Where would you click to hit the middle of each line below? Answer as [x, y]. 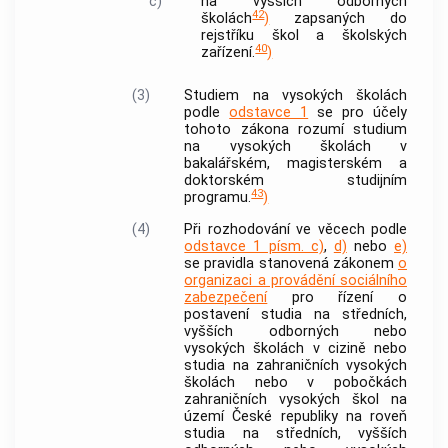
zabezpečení [226, 298]
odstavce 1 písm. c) [254, 247]
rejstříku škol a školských [304, 36]
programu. [218, 197]
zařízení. [228, 53]
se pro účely [358, 112]
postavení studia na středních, [295, 315]
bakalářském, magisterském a [295, 163]
